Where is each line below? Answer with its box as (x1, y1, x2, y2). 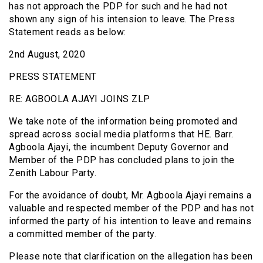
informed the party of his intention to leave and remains (9, 215, 251, 227)
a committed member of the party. (9, 228, 156, 240)
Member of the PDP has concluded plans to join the (9, 154, 235, 166)
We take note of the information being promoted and (9, 116, 237, 127)
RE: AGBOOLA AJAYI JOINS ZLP (9, 93, 150, 104)
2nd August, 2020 (9, 49, 85, 60)
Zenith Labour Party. (9, 167, 96, 178)
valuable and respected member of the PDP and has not (9, 203, 254, 214)
